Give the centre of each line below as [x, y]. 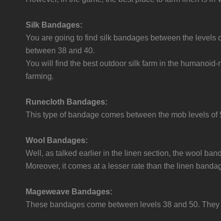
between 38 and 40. [60, 51]
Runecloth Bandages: [67, 102]
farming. [40, 76]
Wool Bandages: [57, 140]
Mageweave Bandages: [69, 192]
